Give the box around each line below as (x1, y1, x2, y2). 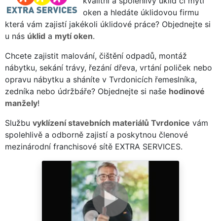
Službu (5, 117, 33, 128)
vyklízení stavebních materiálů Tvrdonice (33, 117, 190, 128)
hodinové (169, 86, 205, 96)
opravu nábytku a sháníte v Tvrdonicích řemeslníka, (5, 74, 197, 84)
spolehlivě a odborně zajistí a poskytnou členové (5, 129, 188, 140)
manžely (5, 98, 37, 108)
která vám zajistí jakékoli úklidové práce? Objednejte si (5, 19, 211, 29)
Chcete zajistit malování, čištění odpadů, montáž (5, 50, 187, 61)
